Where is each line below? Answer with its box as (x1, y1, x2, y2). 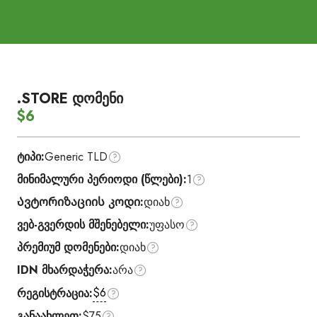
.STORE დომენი (17, 88, 123, 109)
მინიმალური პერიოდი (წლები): (17, 171, 187, 188)
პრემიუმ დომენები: (17, 239, 120, 255)
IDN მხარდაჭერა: (17, 262, 113, 278)
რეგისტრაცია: (17, 284, 93, 301)
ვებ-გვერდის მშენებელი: (17, 217, 149, 233)
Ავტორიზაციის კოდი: (17, 194, 144, 210)
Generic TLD (45, 149, 108, 165)
